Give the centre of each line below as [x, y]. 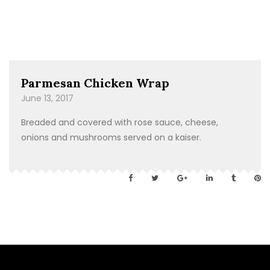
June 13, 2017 [47, 98]
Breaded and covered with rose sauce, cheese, [120, 122]
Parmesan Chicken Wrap [95, 83]
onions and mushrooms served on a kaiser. [111, 137]
